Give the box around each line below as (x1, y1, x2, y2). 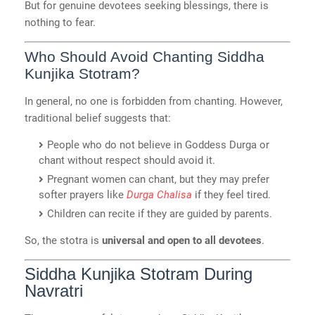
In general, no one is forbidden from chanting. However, (25, 94, 283, 108)
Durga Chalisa (127, 188, 192, 201)
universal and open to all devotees (102, 233, 262, 247)
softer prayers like (39, 188, 127, 201)
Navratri (25, 281, 83, 301)
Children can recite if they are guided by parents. (47, 207, 272, 220)
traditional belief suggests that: (25, 111, 171, 124)
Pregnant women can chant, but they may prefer (47, 172, 269, 186)
